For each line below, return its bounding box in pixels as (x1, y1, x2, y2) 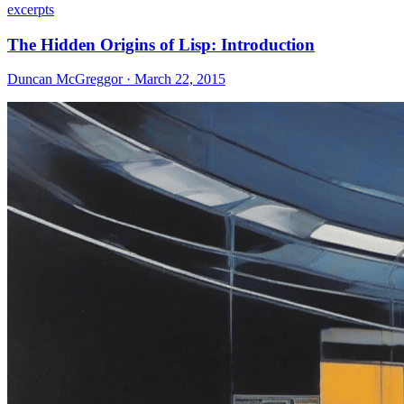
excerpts (7, 2, 54, 17)
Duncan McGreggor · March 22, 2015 (7, 71, 225, 87)
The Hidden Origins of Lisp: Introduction (7, 34, 315, 54)
